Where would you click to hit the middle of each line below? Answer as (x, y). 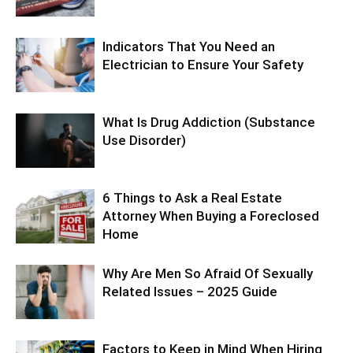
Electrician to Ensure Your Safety (203, 65)
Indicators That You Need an (189, 47)
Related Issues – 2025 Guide (190, 292)
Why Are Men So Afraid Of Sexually (208, 274)
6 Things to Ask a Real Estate (192, 198)
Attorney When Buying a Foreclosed (211, 216)
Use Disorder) (144, 141)
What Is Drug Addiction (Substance (209, 123)
